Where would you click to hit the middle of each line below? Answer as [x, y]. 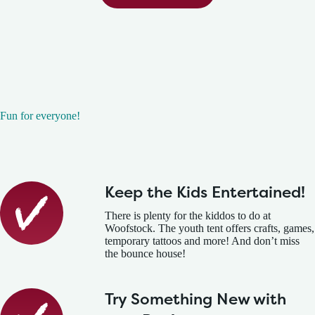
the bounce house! [146, 254]
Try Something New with [196, 299]
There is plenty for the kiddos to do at [188, 216]
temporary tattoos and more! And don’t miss [202, 241]
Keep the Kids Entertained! [205, 192]
